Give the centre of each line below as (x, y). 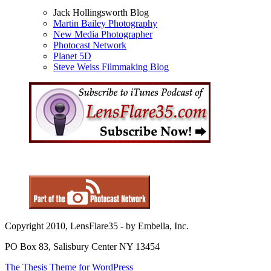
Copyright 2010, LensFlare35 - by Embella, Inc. (97, 226)
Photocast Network (90, 45)
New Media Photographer (103, 34)
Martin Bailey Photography (105, 23)
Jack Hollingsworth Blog (101, 12)
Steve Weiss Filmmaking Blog (111, 67)
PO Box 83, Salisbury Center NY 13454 (82, 246)
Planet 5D (72, 56)
